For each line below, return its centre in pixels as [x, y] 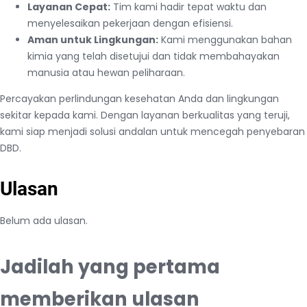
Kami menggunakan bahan [225, 39]
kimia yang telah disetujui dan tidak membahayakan [153, 56]
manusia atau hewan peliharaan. [106, 72]
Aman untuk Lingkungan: [93, 39]
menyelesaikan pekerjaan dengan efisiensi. [130, 23]
